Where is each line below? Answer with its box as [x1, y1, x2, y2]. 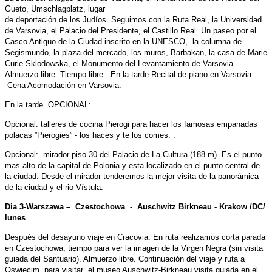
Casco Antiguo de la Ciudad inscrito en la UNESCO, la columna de [5, 36, 242, 46]
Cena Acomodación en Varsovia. [5, 80, 121, 90]
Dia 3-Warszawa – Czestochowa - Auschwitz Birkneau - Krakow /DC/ [5, 202, 265, 211]
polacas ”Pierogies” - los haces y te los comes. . [5, 130, 175, 140]
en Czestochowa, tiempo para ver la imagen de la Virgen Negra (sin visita [5, 243, 263, 253]
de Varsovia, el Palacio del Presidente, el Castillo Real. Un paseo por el [5, 25, 256, 35]
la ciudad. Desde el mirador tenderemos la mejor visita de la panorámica [5, 171, 259, 181]
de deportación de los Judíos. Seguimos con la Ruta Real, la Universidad [5, 15, 262, 24]
